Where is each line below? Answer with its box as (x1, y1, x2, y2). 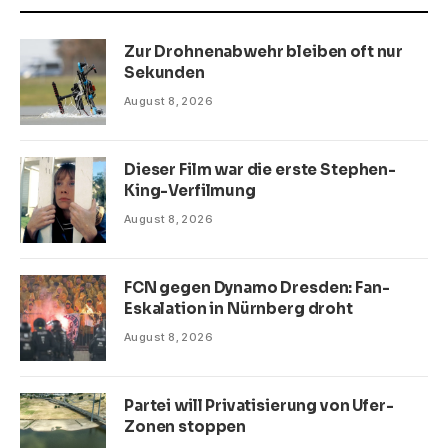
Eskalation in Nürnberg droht (124, 298, 353, 318)
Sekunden (124, 62, 205, 82)
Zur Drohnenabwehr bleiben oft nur (124, 41, 404, 61)
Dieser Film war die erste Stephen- (124, 159, 396, 179)
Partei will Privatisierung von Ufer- (124, 395, 394, 415)
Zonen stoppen (124, 416, 247, 436)
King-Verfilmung (124, 180, 256, 200)
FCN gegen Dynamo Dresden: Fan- (124, 277, 390, 297)
